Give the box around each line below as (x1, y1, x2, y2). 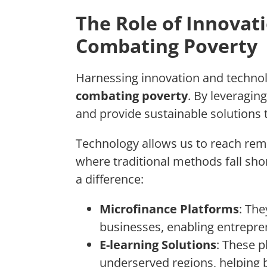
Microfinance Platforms (100, 201, 239, 218)
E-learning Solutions (100, 237, 216, 253)
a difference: (76, 171, 144, 188)
